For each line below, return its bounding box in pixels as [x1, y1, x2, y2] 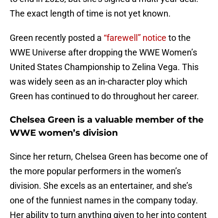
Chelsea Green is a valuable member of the [10, 114, 203, 126]
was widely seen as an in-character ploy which [10, 76, 187, 87]
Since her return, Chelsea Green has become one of [10, 151, 208, 162]
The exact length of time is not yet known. [10, 8, 171, 19]
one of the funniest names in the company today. [10, 195, 198, 206]
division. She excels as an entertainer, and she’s [10, 181, 192, 191]
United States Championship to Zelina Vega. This [10, 62, 199, 73]
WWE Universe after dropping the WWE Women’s [10, 47, 197, 58]
